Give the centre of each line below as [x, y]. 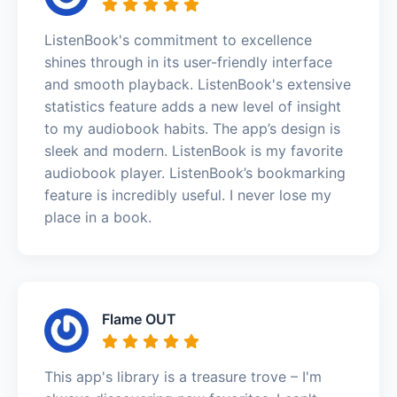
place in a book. [98, 217]
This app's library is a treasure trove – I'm [183, 376]
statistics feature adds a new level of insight [193, 106]
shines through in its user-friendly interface [188, 62]
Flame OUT [139, 319]
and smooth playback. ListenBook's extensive [198, 84]
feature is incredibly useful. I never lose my [188, 195]
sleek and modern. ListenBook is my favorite [194, 150]
